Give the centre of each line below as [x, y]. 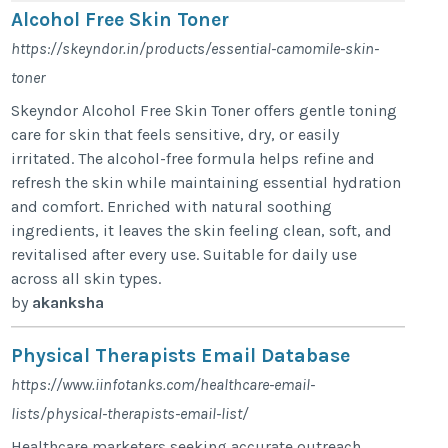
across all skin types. [86, 278]
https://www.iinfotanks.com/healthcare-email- [163, 384]
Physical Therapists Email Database [181, 355]
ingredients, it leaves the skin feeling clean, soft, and [202, 230]
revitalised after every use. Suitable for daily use [184, 254]
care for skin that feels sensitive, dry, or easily [175, 134]
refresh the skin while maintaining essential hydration [206, 182]
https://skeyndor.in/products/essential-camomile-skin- [195, 48]
